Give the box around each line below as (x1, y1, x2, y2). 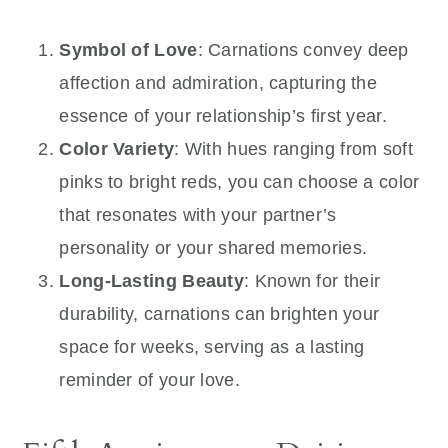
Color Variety (59, 138, 175, 159)
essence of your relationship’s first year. (59, 105, 387, 126)
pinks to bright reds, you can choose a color (59, 171, 420, 192)
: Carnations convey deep (197, 39, 409, 60)
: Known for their (244, 270, 381, 291)
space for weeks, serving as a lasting (59, 336, 365, 357)
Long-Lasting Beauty (59, 270, 245, 291)
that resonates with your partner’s (59, 204, 337, 225)
